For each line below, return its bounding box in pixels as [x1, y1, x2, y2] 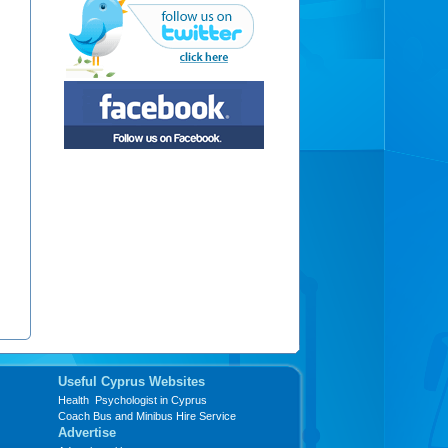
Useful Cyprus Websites [57, 374, 205, 389]
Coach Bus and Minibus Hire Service [57, 410, 236, 422]
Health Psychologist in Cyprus [57, 394, 207, 406]
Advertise [57, 425, 116, 440]
